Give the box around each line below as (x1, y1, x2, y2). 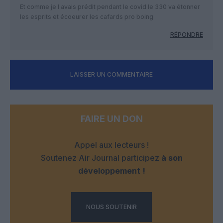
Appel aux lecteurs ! (74, 140, 149, 150)
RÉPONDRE (170, 31, 203, 39)
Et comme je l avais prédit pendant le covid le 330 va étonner (20, 3, 200, 11)
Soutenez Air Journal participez (40, 153, 161, 163)
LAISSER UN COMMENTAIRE (70, 71, 153, 79)
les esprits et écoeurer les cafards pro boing (20, 13, 153, 21)
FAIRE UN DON (80, 113, 143, 124)
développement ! (78, 166, 145, 176)
